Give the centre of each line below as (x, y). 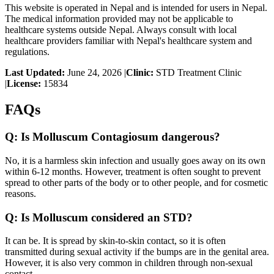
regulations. (27, 52)
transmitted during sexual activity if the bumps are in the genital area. (137, 252)
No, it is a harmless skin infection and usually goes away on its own (135, 160)
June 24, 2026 (94, 73)
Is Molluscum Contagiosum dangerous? (120, 137)
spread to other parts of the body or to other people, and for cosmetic (136, 182)
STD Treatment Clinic (199, 73)
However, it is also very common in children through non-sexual (129, 263)
